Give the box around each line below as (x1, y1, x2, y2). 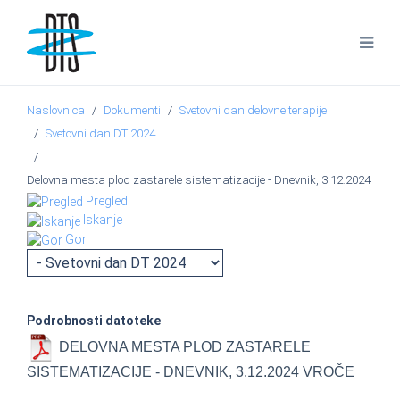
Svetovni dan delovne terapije (179, 104, 327, 117)
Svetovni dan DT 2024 (46, 127, 155, 140)
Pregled (86, 194, 128, 208)
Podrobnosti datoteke (27, 312, 161, 328)
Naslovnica (27, 104, 85, 117)
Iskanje (83, 212, 122, 228)
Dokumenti (104, 104, 161, 117)
